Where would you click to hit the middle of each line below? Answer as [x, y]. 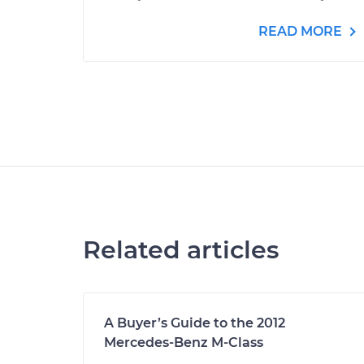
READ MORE [302, 31]
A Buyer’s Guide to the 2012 [195, 323]
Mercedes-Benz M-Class [184, 342]
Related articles [181, 250]
